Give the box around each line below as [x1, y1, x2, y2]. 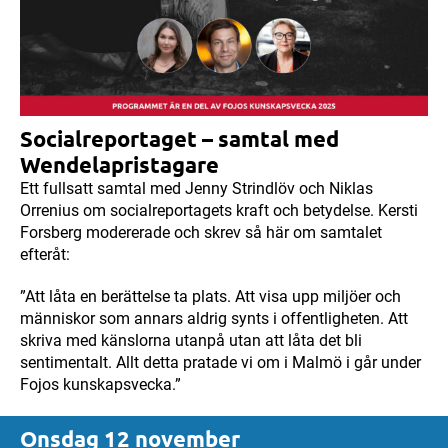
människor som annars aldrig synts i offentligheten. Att [20, 309, 408, 329]
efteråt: [20, 245, 74, 265]
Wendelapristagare [20, 151, 219, 179]
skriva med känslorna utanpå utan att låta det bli [20, 331, 362, 351]
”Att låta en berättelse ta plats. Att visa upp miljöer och [20, 287, 401, 307]
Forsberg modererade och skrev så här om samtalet [20, 223, 382, 243]
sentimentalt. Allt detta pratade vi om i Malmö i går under [20, 353, 421, 373]
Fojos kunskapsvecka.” [20, 375, 181, 395]
